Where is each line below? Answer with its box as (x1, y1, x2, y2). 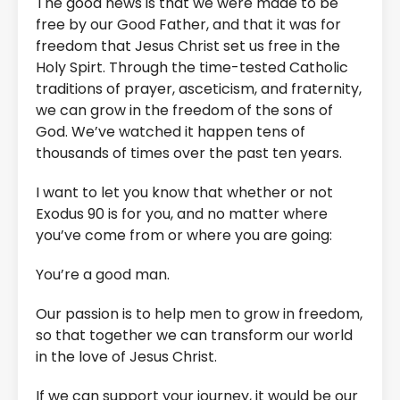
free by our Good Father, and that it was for (36, 14, 341, 36)
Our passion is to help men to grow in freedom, (36, 304, 362, 325)
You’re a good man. (36, 264, 170, 286)
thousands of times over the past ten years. (36, 143, 342, 164)
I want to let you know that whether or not (36, 182, 333, 204)
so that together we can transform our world (36, 325, 353, 346)
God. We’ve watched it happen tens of (36, 121, 305, 143)
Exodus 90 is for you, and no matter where (36, 204, 328, 225)
